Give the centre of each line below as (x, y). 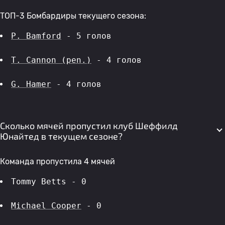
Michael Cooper (46, 206)
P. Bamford (36, 36)
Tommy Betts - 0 (49, 182)
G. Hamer (31, 84)
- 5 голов (89, 36)
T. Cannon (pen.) (51, 60)
